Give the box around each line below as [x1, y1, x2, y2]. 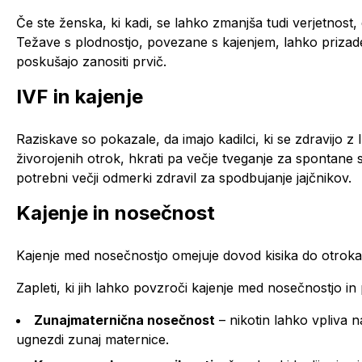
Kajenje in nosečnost [16, 200, 215, 225]
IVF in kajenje [16, 84, 143, 108]
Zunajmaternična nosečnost [34, 311, 215, 328]
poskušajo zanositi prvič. [16, 53, 166, 69]
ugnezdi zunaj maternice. [16, 330, 169, 347]
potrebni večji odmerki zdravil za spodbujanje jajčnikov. [16, 169, 351, 186]
